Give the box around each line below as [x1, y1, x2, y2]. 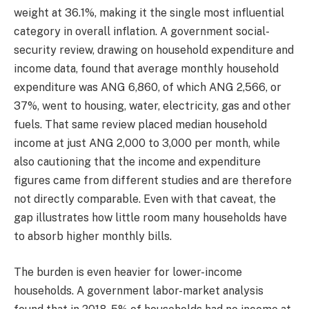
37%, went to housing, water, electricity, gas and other [14, 99, 291, 113]
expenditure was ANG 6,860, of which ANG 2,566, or [14, 81, 281, 94]
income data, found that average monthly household [14, 62, 279, 76]
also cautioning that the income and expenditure [14, 155, 261, 169]
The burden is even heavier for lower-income [14, 265, 242, 279]
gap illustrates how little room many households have [14, 211, 287, 225]
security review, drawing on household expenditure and [14, 43, 294, 57]
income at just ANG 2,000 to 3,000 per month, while [14, 137, 280, 150]
